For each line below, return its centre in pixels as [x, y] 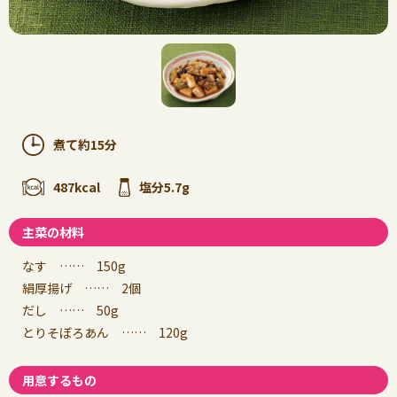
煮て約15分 [85, 144]
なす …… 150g [74, 265]
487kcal [77, 187]
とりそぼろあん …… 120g [105, 332]
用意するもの [59, 380]
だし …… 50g [70, 310]
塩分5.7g [164, 187]
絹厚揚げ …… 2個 [82, 288]
